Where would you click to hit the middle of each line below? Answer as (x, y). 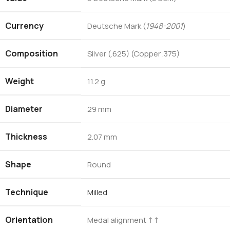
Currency (24, 25)
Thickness (26, 136)
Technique (27, 192)
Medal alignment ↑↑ (123, 220)
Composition (32, 53)
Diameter (24, 109)
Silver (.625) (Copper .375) (133, 53)
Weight (20, 81)
